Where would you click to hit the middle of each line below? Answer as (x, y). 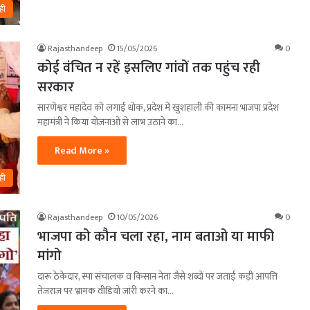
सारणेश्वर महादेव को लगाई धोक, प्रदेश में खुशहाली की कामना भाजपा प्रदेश (158, 107)
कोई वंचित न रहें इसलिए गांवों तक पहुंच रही (149, 67)
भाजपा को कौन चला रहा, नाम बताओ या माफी (156, 236)
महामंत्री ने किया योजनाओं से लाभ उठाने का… (110, 122)
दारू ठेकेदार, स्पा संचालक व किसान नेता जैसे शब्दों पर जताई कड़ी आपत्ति (157, 276)
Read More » (82, 150)
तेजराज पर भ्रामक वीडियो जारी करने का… (106, 291)
